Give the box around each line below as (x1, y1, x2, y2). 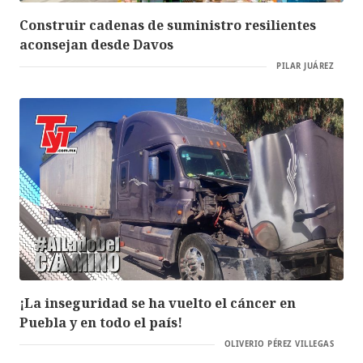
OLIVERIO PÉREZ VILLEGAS (224, 339, 334, 350)
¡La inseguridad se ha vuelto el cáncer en (19, 294, 296, 313)
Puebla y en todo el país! (19, 314, 182, 332)
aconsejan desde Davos (19, 36, 173, 54)
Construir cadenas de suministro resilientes (19, 16, 316, 35)
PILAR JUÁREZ (276, 61, 334, 72)
